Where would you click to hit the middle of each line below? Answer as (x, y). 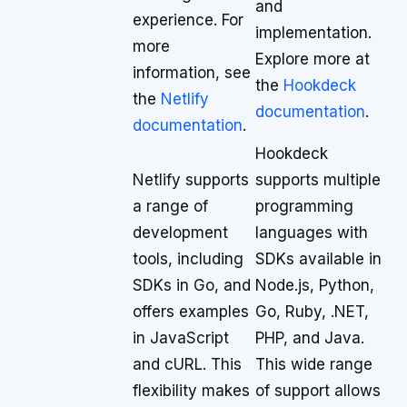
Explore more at (313, 59)
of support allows (318, 391)
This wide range (314, 364)
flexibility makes (191, 391)
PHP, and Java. (310, 338)
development (180, 233)
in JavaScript (181, 338)
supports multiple (318, 180)
